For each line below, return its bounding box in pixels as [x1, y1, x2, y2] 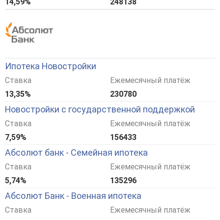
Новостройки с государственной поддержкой [5, 104, 195, 115]
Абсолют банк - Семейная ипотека [5, 147, 148, 158]
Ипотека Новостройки [5, 61, 96, 72]
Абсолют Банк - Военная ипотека [5, 191, 141, 201]
